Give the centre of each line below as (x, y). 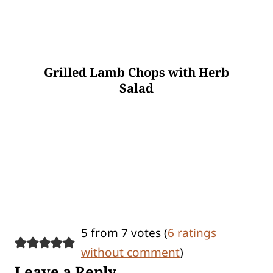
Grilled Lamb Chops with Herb (136, 73)
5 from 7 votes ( (124, 233)
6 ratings (192, 233)
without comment (130, 253)
